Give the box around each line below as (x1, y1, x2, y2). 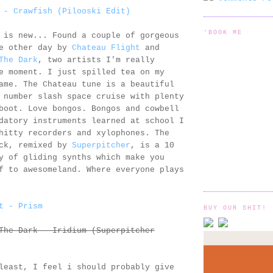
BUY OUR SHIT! (204, 204, 268, 211)
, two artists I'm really (38, 55, 155, 65)
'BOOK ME (204, 29, 243, 37)
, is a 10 (130, 141, 174, 151)
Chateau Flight (72, 43, 140, 53)
